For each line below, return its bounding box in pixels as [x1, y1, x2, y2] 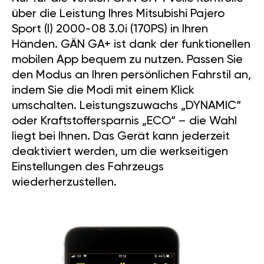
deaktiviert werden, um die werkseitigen [12, 146, 228, 159]
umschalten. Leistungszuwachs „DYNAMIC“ [12, 100, 241, 113]
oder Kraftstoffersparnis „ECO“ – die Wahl [12, 115, 237, 128]
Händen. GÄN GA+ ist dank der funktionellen [12, 39, 250, 51]
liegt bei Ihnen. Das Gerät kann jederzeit [12, 131, 230, 143]
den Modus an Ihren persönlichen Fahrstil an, [12, 70, 251, 82]
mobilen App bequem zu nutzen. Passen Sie [12, 54, 243, 67]
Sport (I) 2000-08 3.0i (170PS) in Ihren [12, 24, 208, 36]
